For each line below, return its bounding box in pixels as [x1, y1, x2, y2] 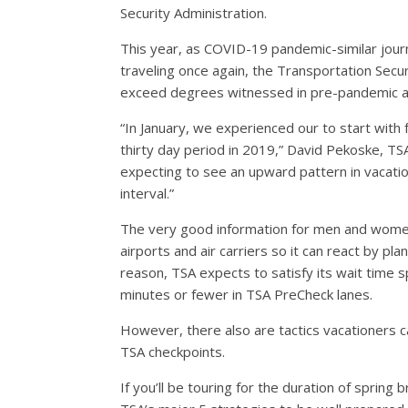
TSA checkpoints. [120, 342, 225, 361]
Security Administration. [120, 4, 267, 22]
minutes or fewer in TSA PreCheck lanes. [120, 285, 372, 303]
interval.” [120, 184, 174, 202]
